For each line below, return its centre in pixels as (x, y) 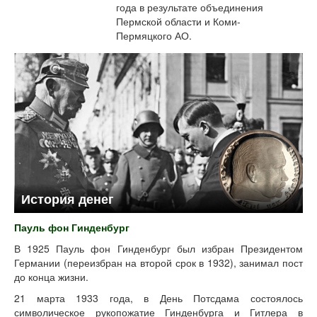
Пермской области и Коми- (178, 21)
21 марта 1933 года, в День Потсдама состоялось (158, 298)
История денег (68, 199)
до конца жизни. (51, 277)
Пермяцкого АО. (154, 35)
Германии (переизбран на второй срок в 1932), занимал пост (158, 263)
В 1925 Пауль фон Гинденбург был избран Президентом (158, 249)
